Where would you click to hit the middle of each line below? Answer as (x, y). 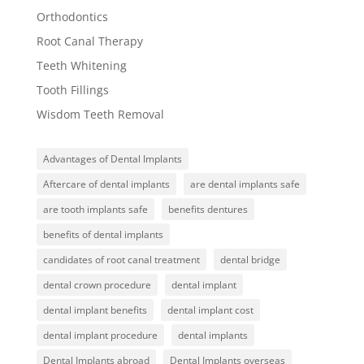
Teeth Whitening (81, 66)
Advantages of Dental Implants (112, 159)
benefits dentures (208, 210)
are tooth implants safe (95, 210)
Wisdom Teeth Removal (100, 115)
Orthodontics (72, 17)
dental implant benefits (95, 310)
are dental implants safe (245, 184)
